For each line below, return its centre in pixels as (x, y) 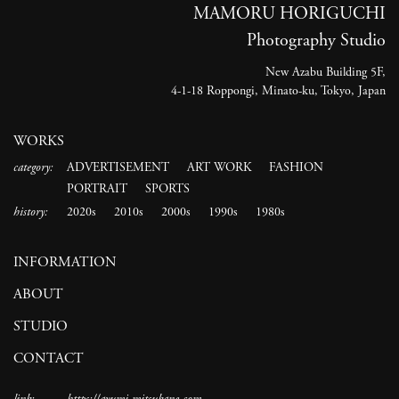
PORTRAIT (97, 188)
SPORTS (167, 188)
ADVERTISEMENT (118, 167)
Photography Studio (316, 40)
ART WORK (219, 167)
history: (31, 212)
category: (33, 167)
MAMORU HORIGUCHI (289, 13)
